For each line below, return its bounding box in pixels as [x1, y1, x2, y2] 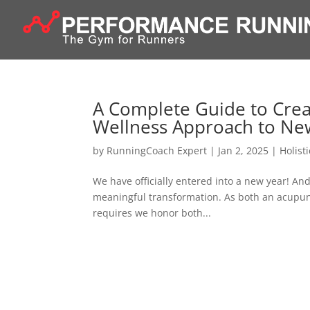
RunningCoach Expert [107, 144, 208, 157]
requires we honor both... [93, 206, 212, 219]
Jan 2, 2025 [218, 144, 269, 157]
